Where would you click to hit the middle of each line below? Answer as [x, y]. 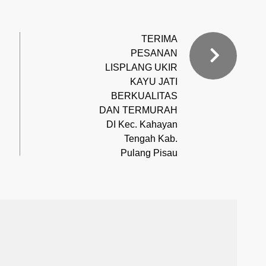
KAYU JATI [154, 81]
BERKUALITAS [144, 96]
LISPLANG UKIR [141, 67]
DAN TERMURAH [138, 110]
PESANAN [154, 53]
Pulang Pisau [149, 153]
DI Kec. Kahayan [142, 124]
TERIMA [159, 39]
